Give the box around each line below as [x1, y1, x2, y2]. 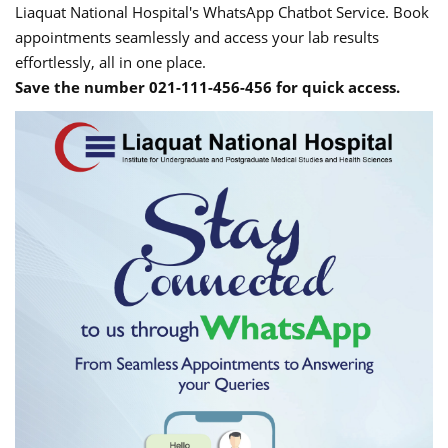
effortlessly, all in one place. [15, 52, 206, 72]
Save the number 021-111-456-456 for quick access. [15, 77, 400, 97]
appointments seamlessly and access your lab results [15, 27, 379, 47]
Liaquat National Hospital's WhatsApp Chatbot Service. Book [15, 2, 429, 22]
